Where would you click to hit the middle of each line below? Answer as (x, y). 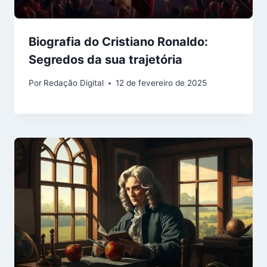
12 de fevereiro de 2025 (162, 83)
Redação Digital (74, 83)
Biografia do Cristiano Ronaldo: (118, 42)
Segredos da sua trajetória (105, 60)
